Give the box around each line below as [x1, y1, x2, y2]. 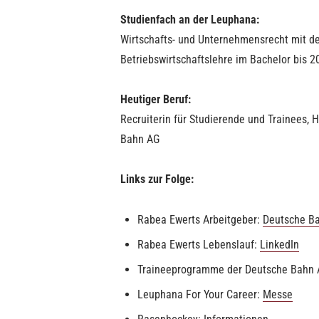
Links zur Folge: [120, 172, 194, 186]
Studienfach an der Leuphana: [120, 13, 259, 26]
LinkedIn [260, 238, 299, 251]
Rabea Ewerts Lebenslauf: [137, 238, 260, 251]
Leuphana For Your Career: [137, 288, 263, 301]
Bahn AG [120, 132, 159, 146]
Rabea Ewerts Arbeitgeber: [137, 213, 263, 226]
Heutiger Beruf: [120, 93, 191, 106]
